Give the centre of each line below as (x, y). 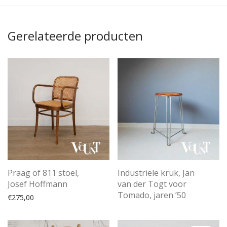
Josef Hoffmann (37, 184)
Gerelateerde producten (75, 36)
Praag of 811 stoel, (43, 173)
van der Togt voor (152, 184)
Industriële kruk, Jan (156, 173)
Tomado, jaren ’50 (152, 195)
